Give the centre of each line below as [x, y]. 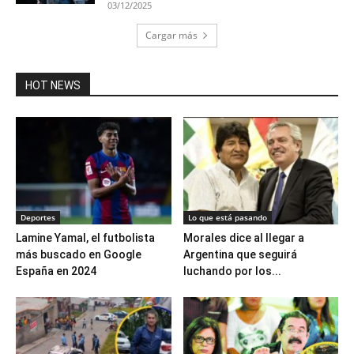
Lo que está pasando [227, 217]
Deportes [38, 217]
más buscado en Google [79, 254]
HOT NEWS [53, 86]
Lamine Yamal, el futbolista [85, 237]
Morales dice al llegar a [243, 237]
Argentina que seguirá [240, 254]
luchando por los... [232, 271]
